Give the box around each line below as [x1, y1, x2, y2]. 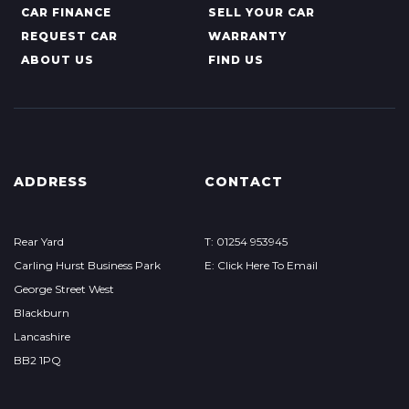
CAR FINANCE [21, 5, 111, 19]
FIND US [207, 53, 264, 67]
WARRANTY [207, 29, 287, 43]
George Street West [14, 282, 114, 296]
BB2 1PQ [14, 353, 61, 367]
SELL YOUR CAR [207, 5, 315, 19]
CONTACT [204, 173, 283, 190]
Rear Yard [14, 235, 64, 248]
